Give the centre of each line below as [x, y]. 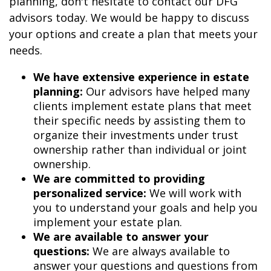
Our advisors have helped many [166, 92]
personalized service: [90, 193]
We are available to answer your [121, 237]
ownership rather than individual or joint [140, 150]
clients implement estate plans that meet [142, 106]
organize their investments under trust [136, 135]
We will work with [194, 193]
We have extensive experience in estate [141, 77]
